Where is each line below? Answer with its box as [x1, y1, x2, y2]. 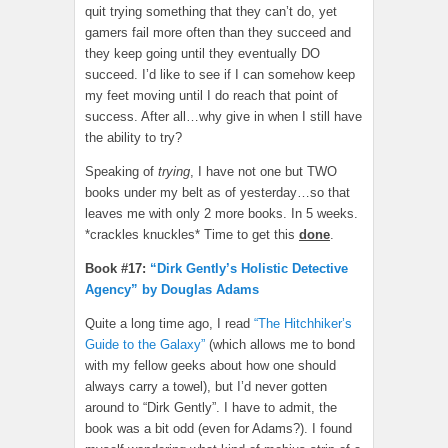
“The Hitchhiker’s [254, 316, 352, 332]
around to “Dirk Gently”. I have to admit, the [85, 400, 337, 416]
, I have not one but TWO [190, 164, 337, 180]
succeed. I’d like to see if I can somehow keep [85, 67, 355, 83]
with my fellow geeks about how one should [85, 358, 336, 374]
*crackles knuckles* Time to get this [85, 227, 299, 243]
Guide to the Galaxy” [85, 337, 205, 353]
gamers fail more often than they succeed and [85, 25, 351, 41]
